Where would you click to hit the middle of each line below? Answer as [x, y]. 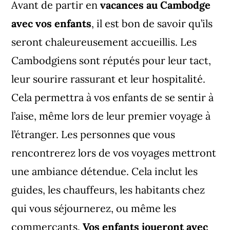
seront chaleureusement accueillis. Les [104, 42]
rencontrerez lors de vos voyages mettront [114, 153]
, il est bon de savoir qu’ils [152, 23]
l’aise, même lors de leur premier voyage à [111, 116]
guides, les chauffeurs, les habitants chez [108, 190]
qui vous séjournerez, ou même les [94, 208]
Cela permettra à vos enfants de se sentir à [113, 97]
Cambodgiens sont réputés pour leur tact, [111, 60]
